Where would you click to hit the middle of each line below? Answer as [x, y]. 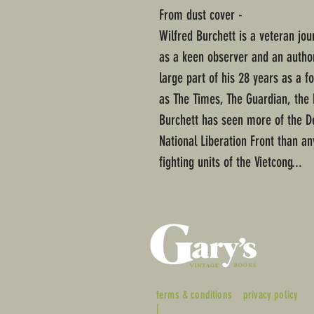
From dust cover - [201, 15]
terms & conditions [194, 295]
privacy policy [271, 295]
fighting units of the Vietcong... [231, 162]
